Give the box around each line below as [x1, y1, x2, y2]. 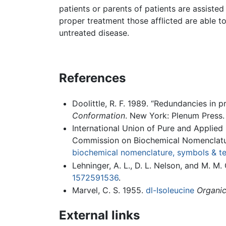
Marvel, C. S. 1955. [72, 185, 146, 196]
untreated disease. [59, 27, 129, 38]
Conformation [72, 110, 125, 121]
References [59, 70, 126, 85]
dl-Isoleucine [145, 185, 194, 196]
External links [59, 208, 140, 223]
